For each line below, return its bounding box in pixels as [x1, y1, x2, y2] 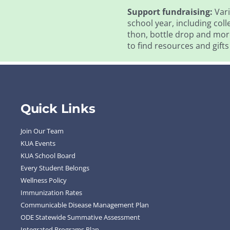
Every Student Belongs [20, 163, 89, 173]
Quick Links [20, 101, 95, 117]
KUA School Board [20, 151, 75, 161]
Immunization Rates [20, 188, 82, 198]
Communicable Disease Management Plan [20, 200, 149, 210]
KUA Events [20, 139, 55, 148]
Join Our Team [20, 126, 64, 136]
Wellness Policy [20, 176, 67, 185]
